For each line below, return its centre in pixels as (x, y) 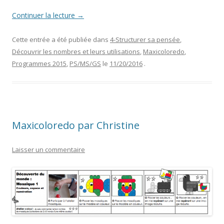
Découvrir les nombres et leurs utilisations (76, 52)
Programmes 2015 (39, 64)
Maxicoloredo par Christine (76, 125)
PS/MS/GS (85, 64)
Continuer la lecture (44, 15)
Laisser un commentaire (48, 150)
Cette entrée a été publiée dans (61, 40)
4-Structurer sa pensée (145, 40)
